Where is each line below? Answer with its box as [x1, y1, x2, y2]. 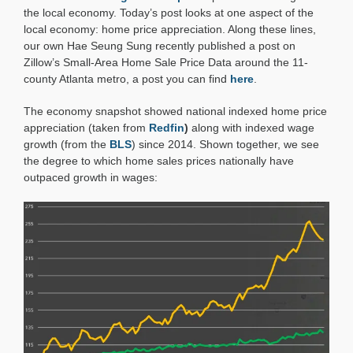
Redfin [148, 121, 184, 134]
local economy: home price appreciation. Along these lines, [23, 22, 316, 35]
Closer [314, 4, 342, 16]
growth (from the [23, 137, 110, 150]
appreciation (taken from [23, 121, 149, 134]
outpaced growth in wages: [23, 170, 158, 184]
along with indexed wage [188, 121, 314, 134]
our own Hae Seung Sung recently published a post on [23, 39, 295, 52]
